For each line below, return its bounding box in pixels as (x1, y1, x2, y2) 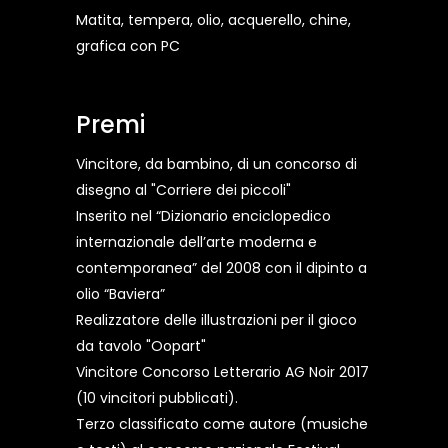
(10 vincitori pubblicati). (76, 388, 238, 409)
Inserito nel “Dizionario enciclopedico (76, 206, 331, 227)
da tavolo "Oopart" (76, 336, 206, 357)
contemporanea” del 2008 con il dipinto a (76, 258, 367, 279)
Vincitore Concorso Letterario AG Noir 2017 (76, 362, 369, 383)
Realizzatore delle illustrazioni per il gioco (76, 310, 357, 331)
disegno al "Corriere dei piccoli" (76, 180, 291, 201)
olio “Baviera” (76, 284, 165, 305)
